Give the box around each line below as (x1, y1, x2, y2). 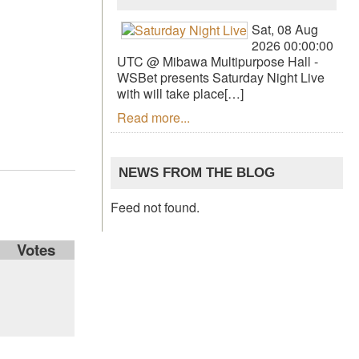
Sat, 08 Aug (252, 19, 319, 38)
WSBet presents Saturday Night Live (117, 67, 325, 87)
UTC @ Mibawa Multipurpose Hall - (117, 51, 319, 71)
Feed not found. (111, 198, 200, 217)
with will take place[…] (117, 83, 244, 103)
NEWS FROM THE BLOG (119, 164, 276, 180)
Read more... (117, 107, 191, 127)
